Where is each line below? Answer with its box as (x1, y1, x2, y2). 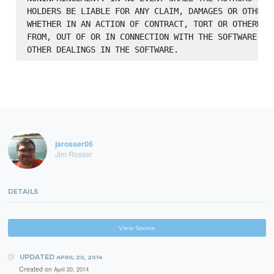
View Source (119, 224, 155, 231)
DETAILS (8, 188, 39, 196)
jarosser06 (54, 138, 93, 150)
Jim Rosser (54, 148, 92, 159)
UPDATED (17, 253, 56, 261)
